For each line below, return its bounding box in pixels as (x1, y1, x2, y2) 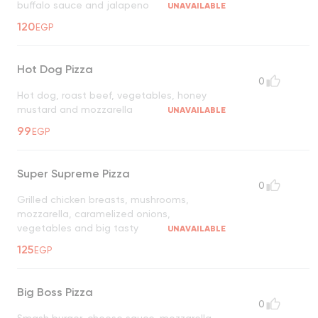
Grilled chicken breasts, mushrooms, (17, 194, 189, 206)
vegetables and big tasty (17, 222, 138, 234)
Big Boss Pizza (17, 285, 93, 300)
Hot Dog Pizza (17, 62, 93, 77)
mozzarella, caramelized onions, (17, 208, 170, 220)
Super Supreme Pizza (17, 167, 130, 181)
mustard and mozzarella (17, 104, 133, 116)
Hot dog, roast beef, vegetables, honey (17, 89, 207, 102)
